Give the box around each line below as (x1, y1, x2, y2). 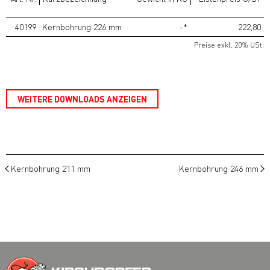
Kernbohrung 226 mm (42, 20, 122, 32)
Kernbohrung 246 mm (179, 162, 259, 174)
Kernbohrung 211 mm (11, 162, 90, 174)
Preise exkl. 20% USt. (194, 40, 264, 49)
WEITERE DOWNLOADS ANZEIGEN (17, 93, 147, 104)
